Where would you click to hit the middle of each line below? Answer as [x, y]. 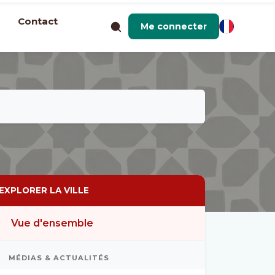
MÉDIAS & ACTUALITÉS [59, 258]
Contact [38, 21]
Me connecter [173, 26]
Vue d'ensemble [52, 223]
